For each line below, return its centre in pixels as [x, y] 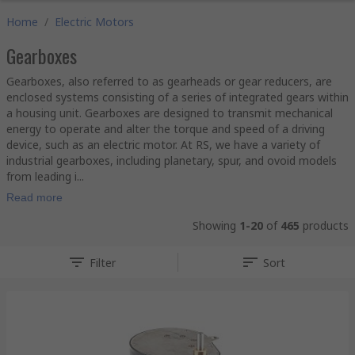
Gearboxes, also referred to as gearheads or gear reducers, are [169, 81]
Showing [216, 225]
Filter [103, 262]
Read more [34, 197]
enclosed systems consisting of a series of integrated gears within [177, 97]
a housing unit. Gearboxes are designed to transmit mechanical [170, 113]
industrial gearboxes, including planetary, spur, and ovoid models [172, 160]
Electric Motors [94, 22]
